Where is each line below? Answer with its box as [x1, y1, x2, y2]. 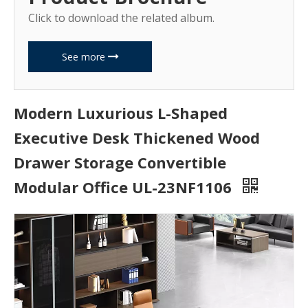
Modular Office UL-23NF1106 [14, 177, 236, 198]
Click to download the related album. [28, 10, 214, 26]
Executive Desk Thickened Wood [14, 127, 260, 148]
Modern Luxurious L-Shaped [14, 102, 228, 124]
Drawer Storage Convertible [14, 152, 226, 173]
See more [61, 50, 108, 64]
